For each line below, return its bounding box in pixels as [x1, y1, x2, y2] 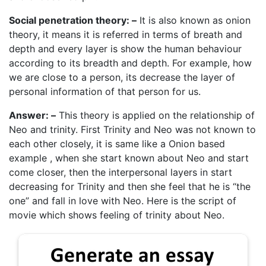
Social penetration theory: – [9, 14, 137, 26]
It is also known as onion [137, 14, 251, 26]
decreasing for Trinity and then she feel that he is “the [9, 180, 251, 192]
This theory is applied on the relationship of [56, 109, 255, 121]
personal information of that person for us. [9, 85, 201, 97]
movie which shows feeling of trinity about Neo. [9, 208, 224, 221]
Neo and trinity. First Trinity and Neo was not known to [9, 123, 256, 135]
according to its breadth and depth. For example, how [9, 56, 252, 69]
